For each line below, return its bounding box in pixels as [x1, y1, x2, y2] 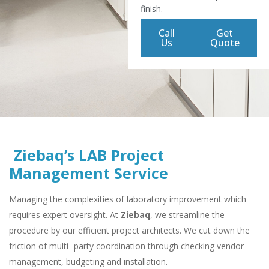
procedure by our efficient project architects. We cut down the [9, 225, 250, 237]
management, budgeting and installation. [9, 256, 168, 268]
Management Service [9, 163, 168, 184]
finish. [140, 3, 163, 15]
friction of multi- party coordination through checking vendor [9, 240, 244, 252]
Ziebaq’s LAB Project [9, 145, 164, 166]
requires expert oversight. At [9, 209, 121, 221]
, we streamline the [150, 209, 225, 221]
